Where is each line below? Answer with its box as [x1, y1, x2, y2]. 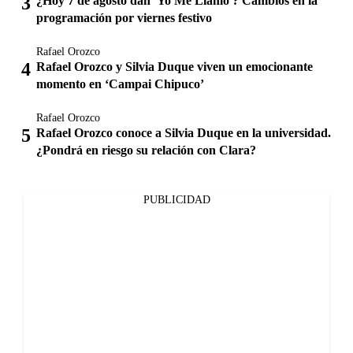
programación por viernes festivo [36, 10, 212, 24]
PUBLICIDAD [143, 193, 210, 206]
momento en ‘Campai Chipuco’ [36, 76, 204, 91]
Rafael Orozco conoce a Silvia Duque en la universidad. [36, 125, 331, 139]
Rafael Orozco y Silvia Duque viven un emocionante [36, 59, 313, 73]
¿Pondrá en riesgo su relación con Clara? [36, 143, 256, 157]
